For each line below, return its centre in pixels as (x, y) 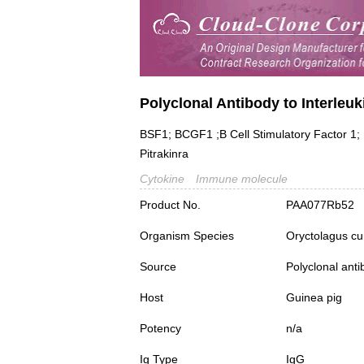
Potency (160, 329)
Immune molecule (242, 179)
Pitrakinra (164, 154)
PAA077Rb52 (320, 205)
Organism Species (187, 236)
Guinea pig (314, 298)
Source (158, 267)
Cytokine (162, 179)
